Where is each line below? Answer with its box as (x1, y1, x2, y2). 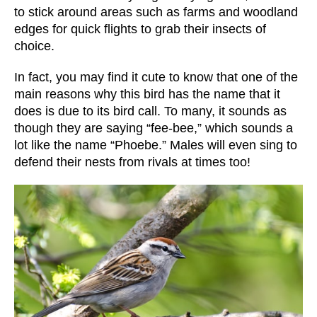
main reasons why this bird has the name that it (14, 86, 280, 101)
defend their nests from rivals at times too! (14, 154, 250, 169)
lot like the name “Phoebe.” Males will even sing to (14, 137, 297, 152)
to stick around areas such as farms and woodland (14, 4, 298, 19)
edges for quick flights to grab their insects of (14, 21, 266, 36)
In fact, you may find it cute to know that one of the (14, 69, 298, 84)
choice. (14, 38, 54, 53)
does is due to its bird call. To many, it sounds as (14, 103, 287, 118)
